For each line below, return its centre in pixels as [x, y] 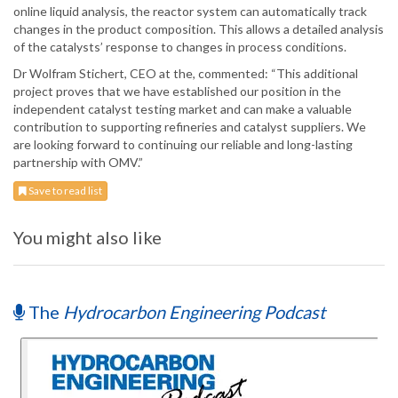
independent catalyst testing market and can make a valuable [183, 109]
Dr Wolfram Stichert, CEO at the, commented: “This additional [186, 74]
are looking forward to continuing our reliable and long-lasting [183, 145]
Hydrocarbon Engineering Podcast [194, 312]
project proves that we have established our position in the [177, 92]
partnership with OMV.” [78, 163]
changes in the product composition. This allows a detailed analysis [199, 29]
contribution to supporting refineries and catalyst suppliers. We [190, 127]
